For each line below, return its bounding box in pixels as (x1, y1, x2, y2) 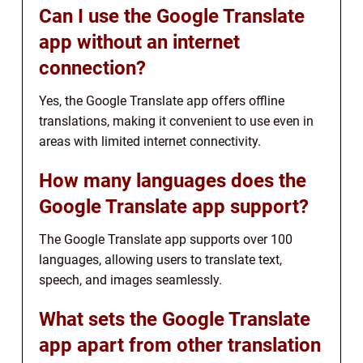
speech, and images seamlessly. (39, 272, 222, 288)
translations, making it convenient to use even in (39, 113, 314, 130)
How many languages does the (39, 169, 306, 193)
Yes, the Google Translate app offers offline (39, 93, 284, 109)
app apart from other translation (39, 334, 321, 357)
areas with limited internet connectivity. (39, 134, 261, 150)
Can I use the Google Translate (39, 5, 305, 28)
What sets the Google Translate (39, 308, 310, 331)
